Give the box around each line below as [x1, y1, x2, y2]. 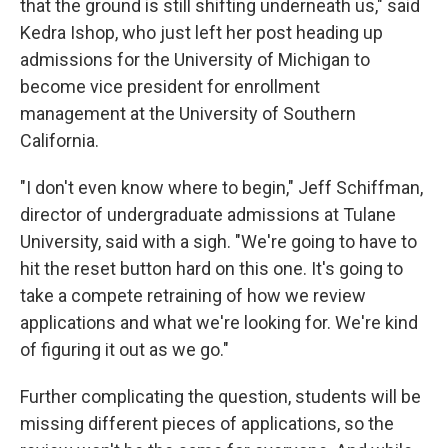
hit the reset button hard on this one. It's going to [20, 257, 403, 279]
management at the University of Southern [20, 102, 356, 124]
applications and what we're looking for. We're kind [20, 311, 418, 333]
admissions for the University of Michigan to [20, 48, 370, 70]
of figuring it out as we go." [20, 338, 229, 360]
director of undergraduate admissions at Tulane [20, 203, 396, 225]
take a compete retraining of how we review [20, 284, 366, 306]
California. [20, 129, 99, 151]
